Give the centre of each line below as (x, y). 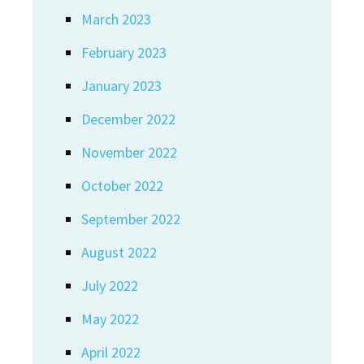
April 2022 (111, 352)
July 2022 (110, 286)
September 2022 (131, 219)
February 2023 (124, 52)
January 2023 (121, 86)
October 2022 (122, 186)
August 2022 (119, 252)
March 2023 (116, 19)
